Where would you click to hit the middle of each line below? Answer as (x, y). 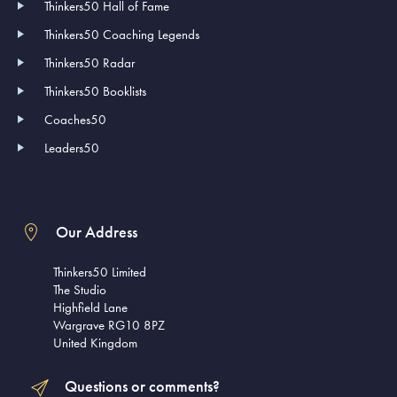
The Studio (80, 289)
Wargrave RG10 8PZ (109, 325)
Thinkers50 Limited (100, 272)
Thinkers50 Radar (90, 62)
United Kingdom (95, 343)
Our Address (96, 231)
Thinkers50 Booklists (95, 91)
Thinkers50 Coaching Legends (122, 34)
